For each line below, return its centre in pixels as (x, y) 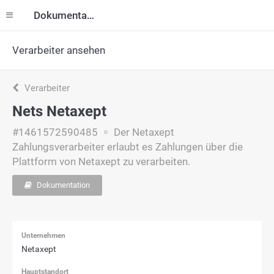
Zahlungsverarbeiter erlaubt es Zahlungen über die (128, 147)
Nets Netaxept (59, 111)
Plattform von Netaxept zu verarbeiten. (101, 161)
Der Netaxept (143, 132)
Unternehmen (43, 235)
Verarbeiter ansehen (59, 50)
